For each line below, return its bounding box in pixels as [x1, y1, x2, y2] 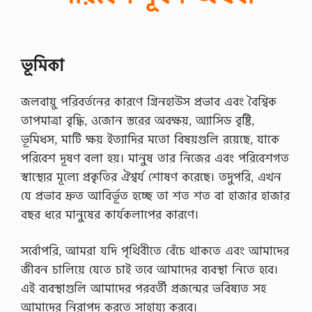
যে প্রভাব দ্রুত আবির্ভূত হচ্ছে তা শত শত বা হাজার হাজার [21, 187, 290, 203]
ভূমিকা [21, 53, 64, 76]
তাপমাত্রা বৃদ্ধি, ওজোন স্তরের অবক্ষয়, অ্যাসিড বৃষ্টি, [21, 111, 254, 128]
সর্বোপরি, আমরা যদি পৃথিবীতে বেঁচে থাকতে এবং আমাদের [21, 242, 289, 258]
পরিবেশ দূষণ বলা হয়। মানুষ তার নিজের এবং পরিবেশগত [21, 149, 289, 166]
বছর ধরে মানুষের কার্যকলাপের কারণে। [21, 205, 198, 222]
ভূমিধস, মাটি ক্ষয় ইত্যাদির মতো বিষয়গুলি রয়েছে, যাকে [21, 130, 279, 147]
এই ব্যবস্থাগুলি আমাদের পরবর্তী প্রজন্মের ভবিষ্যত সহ [21, 280, 266, 296]
